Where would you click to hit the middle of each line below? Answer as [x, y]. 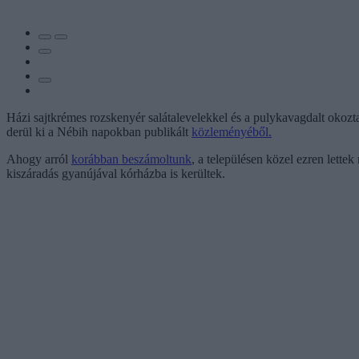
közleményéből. [232, 131]
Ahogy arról [39, 159]
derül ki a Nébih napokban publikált [99, 131]
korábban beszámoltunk [131, 159]
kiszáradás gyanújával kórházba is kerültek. [116, 173]
